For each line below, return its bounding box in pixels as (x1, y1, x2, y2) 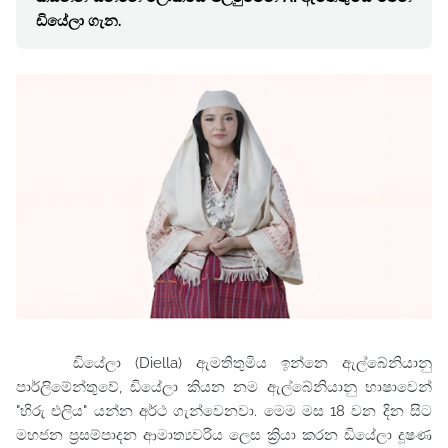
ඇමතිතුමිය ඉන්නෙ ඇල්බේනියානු (181, 354, 432, 373)
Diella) (138, 354, 182, 373)
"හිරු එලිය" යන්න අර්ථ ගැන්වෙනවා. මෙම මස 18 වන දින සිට (16, 402, 432, 421)
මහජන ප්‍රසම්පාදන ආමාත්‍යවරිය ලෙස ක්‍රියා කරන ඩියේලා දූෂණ (16, 426, 432, 445)
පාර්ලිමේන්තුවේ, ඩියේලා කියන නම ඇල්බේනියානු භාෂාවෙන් (16, 378, 432, 397)
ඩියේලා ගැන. (36, 12, 121, 30)
